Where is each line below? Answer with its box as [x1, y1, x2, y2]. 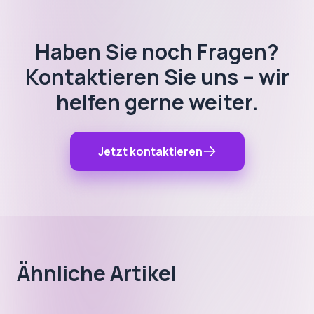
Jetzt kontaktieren [97, 144, 203, 159]
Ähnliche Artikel [17, 259, 177, 287]
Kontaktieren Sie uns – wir [25, 62, 289, 91]
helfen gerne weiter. [55, 88, 259, 116]
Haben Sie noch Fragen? [35, 37, 279, 66]
